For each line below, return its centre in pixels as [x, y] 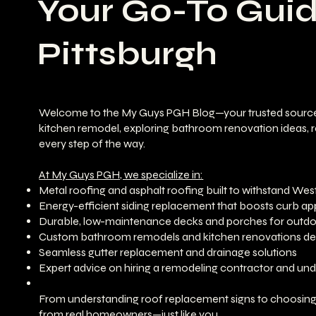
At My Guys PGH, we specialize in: [121, 174]
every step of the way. [92, 143]
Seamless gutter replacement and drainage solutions [168, 252]
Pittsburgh [128, 54]
